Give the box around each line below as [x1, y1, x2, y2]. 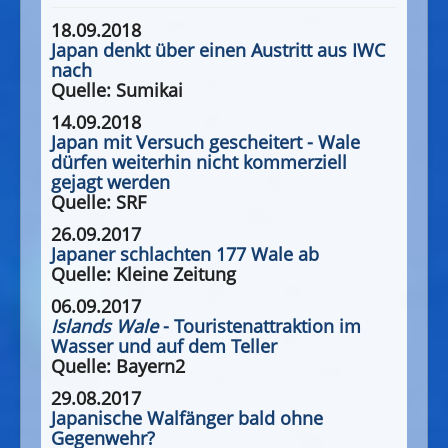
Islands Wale [51, 314, 158, 339]
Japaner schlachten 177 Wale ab [51, 242, 319, 267]
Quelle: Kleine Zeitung [51, 262, 236, 287]
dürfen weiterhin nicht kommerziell [51, 150, 347, 175]
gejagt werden [51, 170, 170, 195]
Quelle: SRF [51, 190, 146, 215]
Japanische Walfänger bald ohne [51, 406, 323, 431]
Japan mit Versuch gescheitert [51, 130, 302, 155]
